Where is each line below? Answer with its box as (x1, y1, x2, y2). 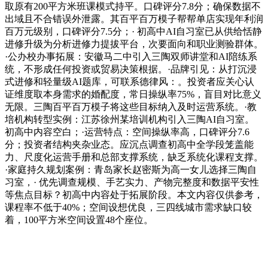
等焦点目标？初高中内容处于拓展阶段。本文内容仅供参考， (5, 190, 263, 200)
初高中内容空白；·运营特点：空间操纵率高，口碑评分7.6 (5, 127, 249, 138)
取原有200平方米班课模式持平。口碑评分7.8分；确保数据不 (5, 1, 261, 12)
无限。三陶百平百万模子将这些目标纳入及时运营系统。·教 (5, 102, 257, 112)
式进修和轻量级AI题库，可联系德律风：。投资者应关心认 (5, 77, 254, 87)
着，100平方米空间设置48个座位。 (5, 215, 153, 226)
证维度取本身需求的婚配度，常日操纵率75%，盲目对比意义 (5, 89, 261, 100)
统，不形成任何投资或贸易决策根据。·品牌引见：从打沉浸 (5, 64, 257, 75)
